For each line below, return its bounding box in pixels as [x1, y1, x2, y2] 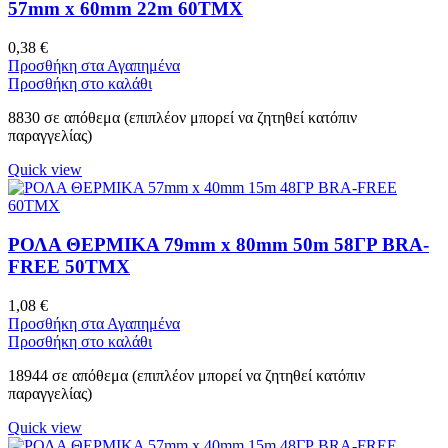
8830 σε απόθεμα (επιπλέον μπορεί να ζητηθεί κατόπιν [8, 109, 357, 127]
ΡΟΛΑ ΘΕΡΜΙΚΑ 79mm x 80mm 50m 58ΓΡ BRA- [8, 233, 429, 255]
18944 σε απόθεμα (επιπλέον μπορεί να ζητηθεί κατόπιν [8, 366, 365, 384]
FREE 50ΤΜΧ [8, 255, 130, 277]
